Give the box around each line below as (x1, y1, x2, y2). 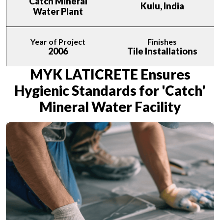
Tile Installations (127, 45, 197, 56)
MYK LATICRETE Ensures (29, 65, 191, 82)
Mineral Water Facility (39, 98, 181, 115)
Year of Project (30, 36, 85, 46)
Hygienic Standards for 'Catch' (14, 82, 206, 99)
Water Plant (33, 5, 83, 17)
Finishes (147, 36, 177, 46)
